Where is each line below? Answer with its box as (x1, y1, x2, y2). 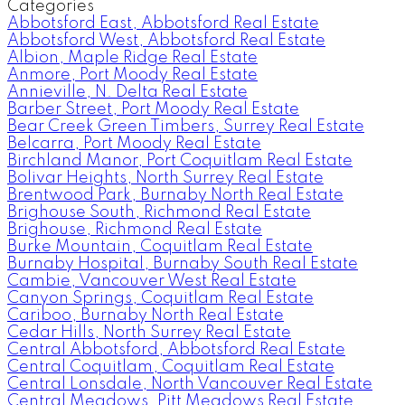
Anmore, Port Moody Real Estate (7, 66, 258, 83)
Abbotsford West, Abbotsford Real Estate (7, 32, 325, 49)
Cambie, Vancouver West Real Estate (7, 272, 297, 289)
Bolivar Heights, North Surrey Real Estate (7, 169, 324, 186)
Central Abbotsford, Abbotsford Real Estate (7, 341, 345, 358)
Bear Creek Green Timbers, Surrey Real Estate (7, 118, 364, 135)
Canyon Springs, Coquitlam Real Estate (7, 289, 314, 306)
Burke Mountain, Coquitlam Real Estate (7, 238, 313, 255)
